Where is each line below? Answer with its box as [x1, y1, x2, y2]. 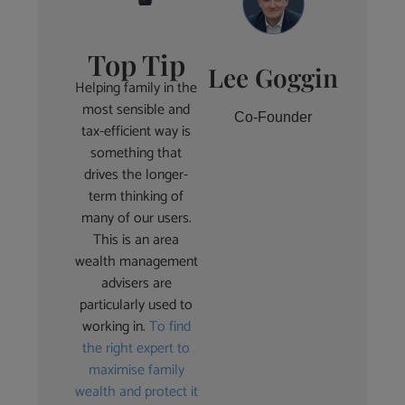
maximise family [88, 358, 184, 383]
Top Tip [87, 45, 185, 84]
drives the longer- [84, 163, 189, 188]
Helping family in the [75, 76, 198, 101]
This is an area [93, 228, 180, 253]
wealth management [74, 250, 198, 275]
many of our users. [80, 206, 192, 231]
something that [90, 141, 183, 166]
